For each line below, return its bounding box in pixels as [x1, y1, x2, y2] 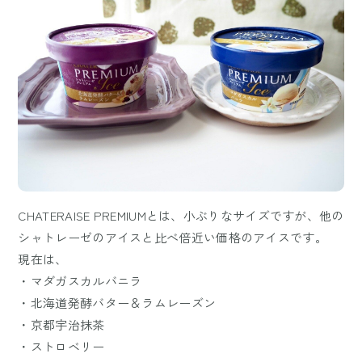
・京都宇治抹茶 [18, 315, 105, 333]
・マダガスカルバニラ [18, 271, 142, 289]
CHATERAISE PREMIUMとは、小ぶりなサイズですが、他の [18, 206, 344, 224]
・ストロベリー [18, 337, 105, 355]
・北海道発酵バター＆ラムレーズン [18, 293, 217, 311]
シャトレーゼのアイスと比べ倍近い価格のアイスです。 [18, 228, 327, 246]
